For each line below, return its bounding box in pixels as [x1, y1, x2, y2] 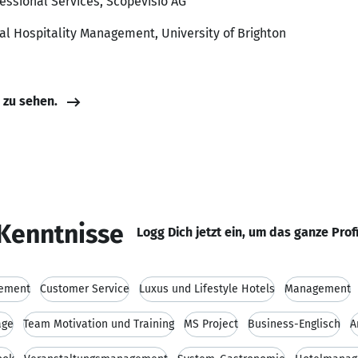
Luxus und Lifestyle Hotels [139, 282, 275, 296]
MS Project [184, 317, 238, 331]
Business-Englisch [248, 317, 340, 331]
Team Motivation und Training [23, 317, 174, 331]
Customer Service [40, 282, 129, 296]
